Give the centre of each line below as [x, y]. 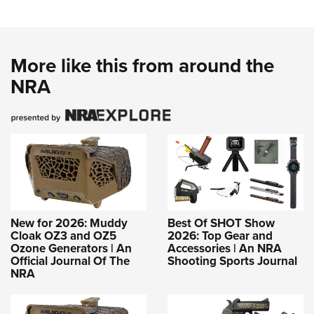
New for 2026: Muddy [69, 223]
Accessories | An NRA [225, 248]
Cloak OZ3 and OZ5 [63, 235]
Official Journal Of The [70, 261]
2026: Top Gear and [220, 235]
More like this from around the [142, 66]
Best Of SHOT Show [221, 223]
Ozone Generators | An [71, 248]
